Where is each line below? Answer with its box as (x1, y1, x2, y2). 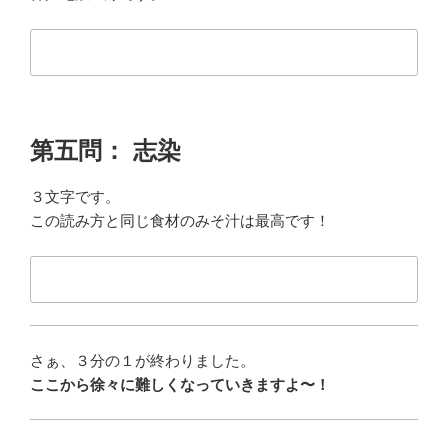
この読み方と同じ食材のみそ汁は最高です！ (30, 212, 330, 230)
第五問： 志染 (30, 137, 181, 165)
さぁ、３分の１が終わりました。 (30, 351, 255, 369)
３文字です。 (30, 188, 120, 206)
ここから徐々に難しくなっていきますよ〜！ (30, 375, 330, 393)
